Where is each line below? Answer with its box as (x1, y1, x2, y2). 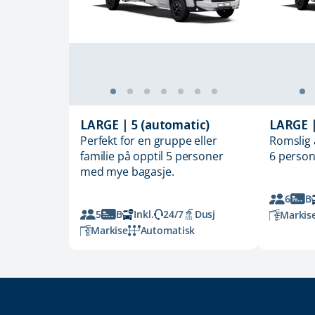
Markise (90, 224, 128, 238)
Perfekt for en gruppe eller (80, 133, 217, 149)
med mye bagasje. (80, 164, 174, 180)
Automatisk (140, 224, 195, 238)
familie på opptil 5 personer (80, 148, 224, 165)
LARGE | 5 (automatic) (80, 116, 210, 134)
